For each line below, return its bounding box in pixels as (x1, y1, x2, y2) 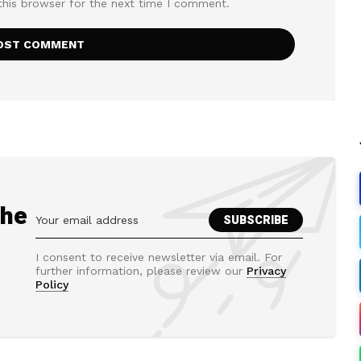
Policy (35, 278, 68, 291)
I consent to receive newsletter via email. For (35, 251, 282, 263)
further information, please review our (35, 264, 247, 277)
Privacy (247, 264, 286, 277)
